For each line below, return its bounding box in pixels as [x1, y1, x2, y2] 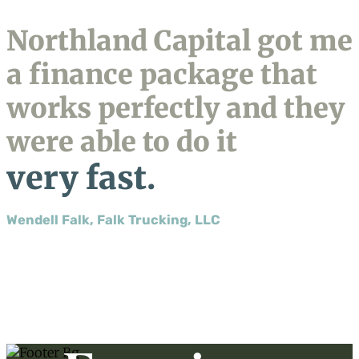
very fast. [6, 157, 155, 198]
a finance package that [6, 56, 317, 91]
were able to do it [6, 123, 237, 159]
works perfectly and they [6, 90, 345, 125]
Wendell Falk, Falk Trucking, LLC [6, 212, 220, 228]
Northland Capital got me [6, 22, 353, 58]
